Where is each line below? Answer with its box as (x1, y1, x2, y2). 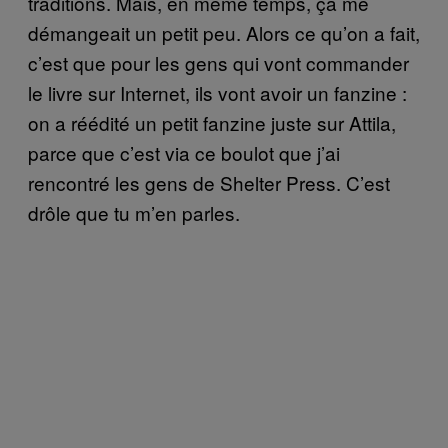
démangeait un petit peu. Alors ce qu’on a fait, (28, 18, 420, 46)
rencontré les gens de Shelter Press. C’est (28, 168, 390, 196)
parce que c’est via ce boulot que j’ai (28, 138, 340, 166)
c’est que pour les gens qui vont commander (28, 48, 409, 76)
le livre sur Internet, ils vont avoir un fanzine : (28, 78, 407, 106)
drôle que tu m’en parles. (28, 198, 240, 226)
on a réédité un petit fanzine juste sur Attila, (28, 108, 396, 136)
